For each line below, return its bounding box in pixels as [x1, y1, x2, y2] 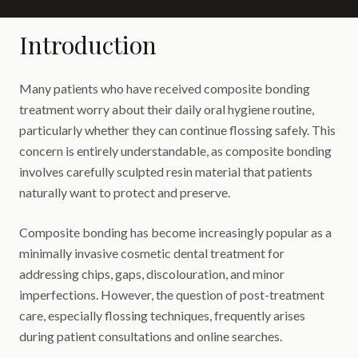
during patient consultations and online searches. [19, 328, 282, 344]
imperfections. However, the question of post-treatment [19, 287, 324, 302]
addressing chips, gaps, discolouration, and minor [19, 266, 284, 281]
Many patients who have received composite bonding [19, 81, 310, 96]
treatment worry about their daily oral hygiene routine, [19, 101, 314, 117]
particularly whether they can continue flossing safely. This [19, 122, 336, 137]
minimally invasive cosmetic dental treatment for [19, 245, 284, 261]
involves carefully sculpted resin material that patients [19, 164, 312, 179]
